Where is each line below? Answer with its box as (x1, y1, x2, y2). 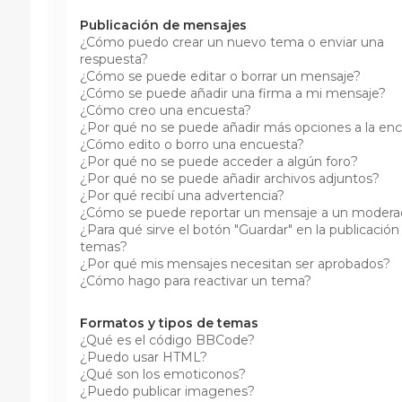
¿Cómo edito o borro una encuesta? (79, 135, 304, 153)
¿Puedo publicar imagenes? (79, 382, 255, 399)
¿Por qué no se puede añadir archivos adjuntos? (79, 170, 380, 187)
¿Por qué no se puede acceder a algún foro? (79, 153, 358, 170)
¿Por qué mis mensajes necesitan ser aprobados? (79, 255, 390, 272)
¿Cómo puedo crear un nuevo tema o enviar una (79, 33, 384, 50)
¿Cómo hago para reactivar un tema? (79, 272, 311, 289)
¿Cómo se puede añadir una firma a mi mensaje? (79, 84, 386, 101)
